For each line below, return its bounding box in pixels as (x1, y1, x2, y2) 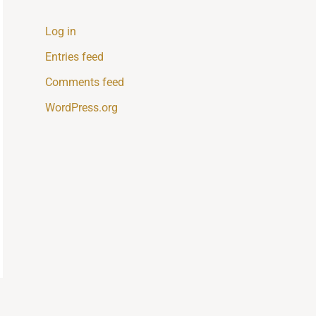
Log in (45, 25, 76, 39)
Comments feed (45, 75, 124, 90)
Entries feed (45, 50, 104, 64)
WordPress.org (45, 101, 118, 115)
